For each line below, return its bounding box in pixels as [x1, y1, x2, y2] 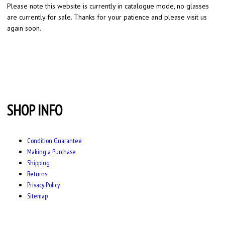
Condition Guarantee [27, 136, 82, 145]
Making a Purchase [27, 147, 76, 156]
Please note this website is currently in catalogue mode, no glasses [7, 2, 209, 11]
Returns [27, 169, 47, 178]
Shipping [27, 158, 50, 167]
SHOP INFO [7, 101, 62, 120]
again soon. [7, 24, 41, 33]
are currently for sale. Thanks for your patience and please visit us [7, 13, 207, 22]
